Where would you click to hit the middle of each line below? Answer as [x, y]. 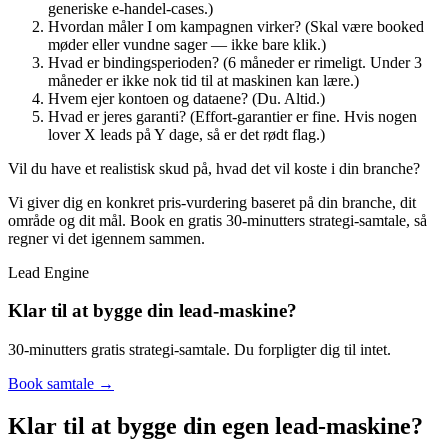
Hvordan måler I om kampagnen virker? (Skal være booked [236, 26]
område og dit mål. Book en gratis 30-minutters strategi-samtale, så [217, 220]
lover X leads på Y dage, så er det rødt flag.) [186, 134]
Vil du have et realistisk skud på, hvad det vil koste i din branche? [214, 168]
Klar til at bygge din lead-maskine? [152, 311]
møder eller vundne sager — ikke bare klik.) [187, 44]
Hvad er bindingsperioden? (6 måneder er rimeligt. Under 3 [235, 62]
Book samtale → [61, 384]
